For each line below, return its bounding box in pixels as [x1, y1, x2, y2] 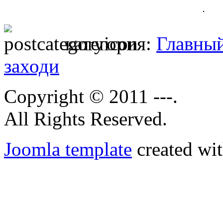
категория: [65, 32, 156, 54]
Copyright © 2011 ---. [4, 85, 178, 107]
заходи [4, 55, 59, 77]
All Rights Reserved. [4, 108, 167, 129]
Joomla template [4, 138, 132, 160]
